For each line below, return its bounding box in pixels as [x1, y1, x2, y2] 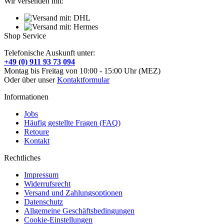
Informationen [4, 92, 48, 101]
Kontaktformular [57, 75, 109, 84]
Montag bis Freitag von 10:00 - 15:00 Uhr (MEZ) [4, 66, 160, 75]
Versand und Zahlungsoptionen [24, 188, 122, 197]
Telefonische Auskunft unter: [4, 48, 95, 57]
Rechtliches [4, 153, 40, 162]
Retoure [24, 127, 49, 136]
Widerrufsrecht [24, 179, 70, 188]
